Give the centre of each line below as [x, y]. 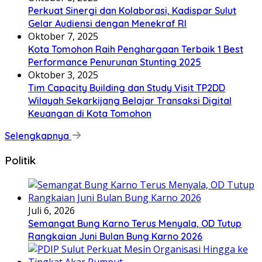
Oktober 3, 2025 [63, 75]
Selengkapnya [38, 136]
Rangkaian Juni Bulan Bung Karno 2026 [115, 236]
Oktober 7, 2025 [63, 37]
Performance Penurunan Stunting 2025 [115, 62]
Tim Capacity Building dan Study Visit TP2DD [127, 88]
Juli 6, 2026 [51, 210]
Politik [20, 160]
